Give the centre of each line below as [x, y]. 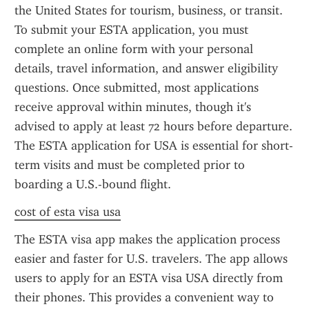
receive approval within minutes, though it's [133, 107]
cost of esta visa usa [68, 212]
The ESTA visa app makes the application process [147, 239]
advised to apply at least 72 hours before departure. [153, 126]
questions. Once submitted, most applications [137, 88]
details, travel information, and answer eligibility [146, 68]
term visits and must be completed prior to [130, 165]
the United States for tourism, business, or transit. [149, 10]
